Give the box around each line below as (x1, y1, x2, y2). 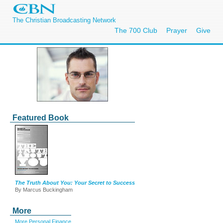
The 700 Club (114, 26, 157, 34)
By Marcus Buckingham (15, 186, 73, 193)
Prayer (166, 26, 187, 34)
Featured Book (12, 113, 69, 122)
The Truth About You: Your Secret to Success (15, 179, 135, 186)
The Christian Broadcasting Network (12, 16, 116, 24)
